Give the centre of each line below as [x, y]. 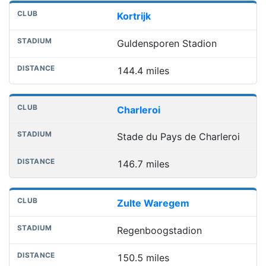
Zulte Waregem [153, 203]
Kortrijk [134, 16]
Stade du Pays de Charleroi [178, 137]
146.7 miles [143, 164]
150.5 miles [143, 257]
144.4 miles [143, 70]
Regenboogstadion [159, 230]
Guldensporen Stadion [167, 44]
